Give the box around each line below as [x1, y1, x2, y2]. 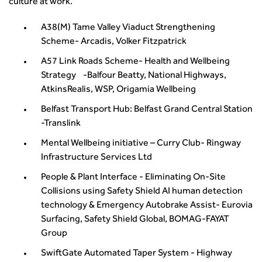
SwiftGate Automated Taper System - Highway [41, 249, 232, 258]
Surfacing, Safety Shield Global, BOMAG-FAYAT [41, 215, 229, 225]
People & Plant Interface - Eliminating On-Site [41, 173, 226, 182]
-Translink [41, 119, 81, 129]
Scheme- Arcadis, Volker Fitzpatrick [41, 37, 187, 47]
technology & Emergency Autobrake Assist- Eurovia [41, 201, 253, 211]
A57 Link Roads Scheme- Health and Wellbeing [41, 57, 230, 67]
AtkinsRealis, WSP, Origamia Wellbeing [41, 85, 196, 95]
